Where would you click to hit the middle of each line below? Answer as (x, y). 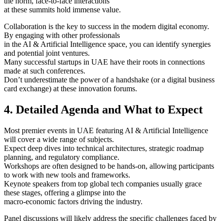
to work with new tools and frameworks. (67, 175)
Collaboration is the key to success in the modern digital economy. (107, 26)
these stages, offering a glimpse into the (65, 192)
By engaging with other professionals (62, 35)
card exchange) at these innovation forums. (71, 88)
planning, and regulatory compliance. (62, 157)
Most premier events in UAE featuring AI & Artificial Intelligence (106, 130)
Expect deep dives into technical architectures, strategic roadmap (104, 148)
